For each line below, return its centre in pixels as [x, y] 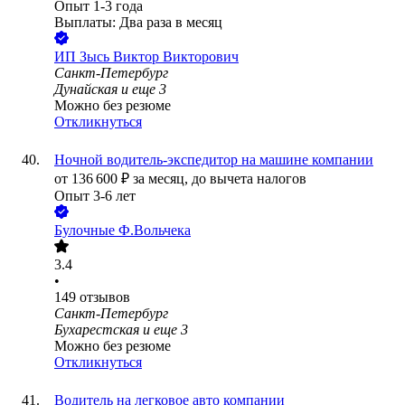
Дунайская [86, 89]
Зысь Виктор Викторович [159, 57]
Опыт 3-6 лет [95, 196]
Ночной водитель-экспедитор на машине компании [214, 160]
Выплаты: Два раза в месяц [138, 23]
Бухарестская [97, 330]
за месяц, [162, 179]
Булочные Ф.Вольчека [122, 231]
